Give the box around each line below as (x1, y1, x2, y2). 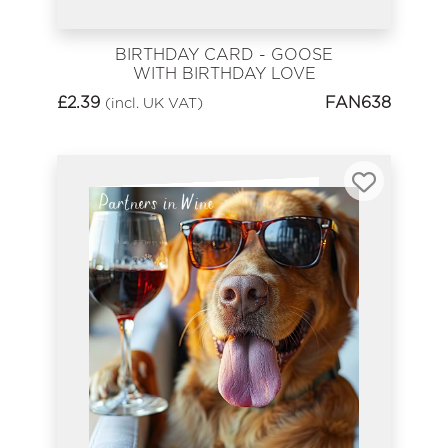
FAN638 (325, 92, 391, 112)
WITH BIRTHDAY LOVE (132, 64, 316, 84)
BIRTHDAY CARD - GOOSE (115, 45, 333, 65)
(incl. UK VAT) (105, 93, 203, 111)
